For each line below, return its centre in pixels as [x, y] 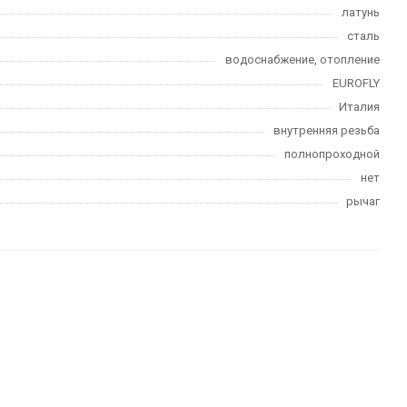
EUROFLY [356, 83]
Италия [359, 107]
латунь [361, 12]
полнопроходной [332, 154]
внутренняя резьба [327, 130]
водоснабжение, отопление [303, 60]
